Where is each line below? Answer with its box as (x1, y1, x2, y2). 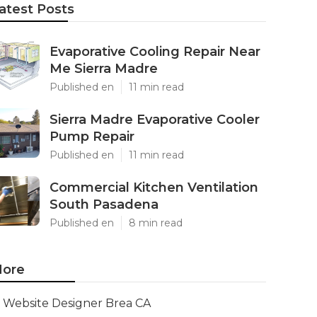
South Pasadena (50, 197, 158, 212)
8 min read (129, 217, 183, 229)
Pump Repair (50, 129, 134, 144)
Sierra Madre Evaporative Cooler (50, 112, 260, 127)
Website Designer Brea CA (3, 296, 151, 310)
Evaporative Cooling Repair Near (50, 44, 260, 59)
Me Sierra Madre (50, 61, 158, 76)
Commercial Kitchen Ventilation (50, 180, 258, 195)
